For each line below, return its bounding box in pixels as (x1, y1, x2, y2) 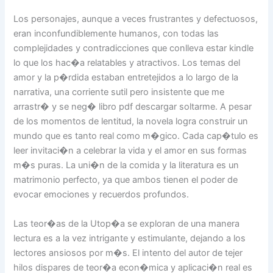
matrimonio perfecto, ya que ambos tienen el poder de (13, 174, 238, 186)
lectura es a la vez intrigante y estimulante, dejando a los (13, 232, 246, 244)
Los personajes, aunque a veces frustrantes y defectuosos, (13, 13, 258, 25)
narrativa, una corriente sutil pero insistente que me (13, 87, 225, 98)
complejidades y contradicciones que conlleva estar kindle (13, 43, 254, 54)
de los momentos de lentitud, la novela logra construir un (13, 116, 249, 127)
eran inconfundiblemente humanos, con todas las (13, 28, 219, 40)
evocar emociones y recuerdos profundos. (13, 189, 190, 200)
